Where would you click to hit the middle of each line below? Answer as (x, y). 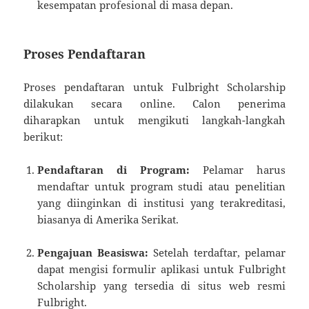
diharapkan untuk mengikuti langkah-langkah (154, 120)
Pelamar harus (238, 170)
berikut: (43, 137)
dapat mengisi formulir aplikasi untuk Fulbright (161, 269)
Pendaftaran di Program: (113, 170)
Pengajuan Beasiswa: (93, 253)
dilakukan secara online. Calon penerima (154, 104)
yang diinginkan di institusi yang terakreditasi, (161, 203)
